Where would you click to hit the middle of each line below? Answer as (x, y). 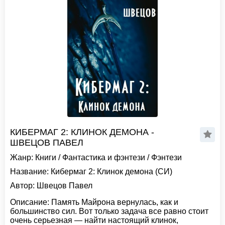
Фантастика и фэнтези (104, 157)
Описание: (30, 202)
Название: (29, 172)
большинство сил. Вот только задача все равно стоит (109, 211)
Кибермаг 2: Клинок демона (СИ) (110, 172)
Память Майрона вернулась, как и (114, 202)
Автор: (22, 186)
